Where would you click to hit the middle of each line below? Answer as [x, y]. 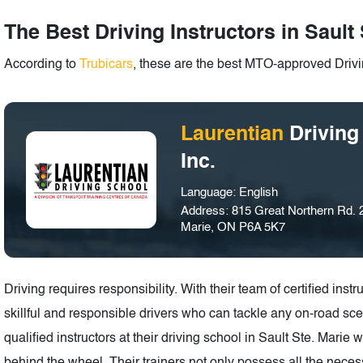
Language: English [230, 193]
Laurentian [235, 135]
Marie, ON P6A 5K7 [233, 228]
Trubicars [106, 65]
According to [42, 65]
